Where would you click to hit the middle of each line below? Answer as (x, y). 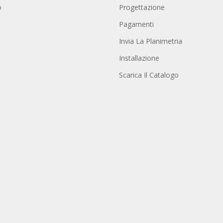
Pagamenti (136, 24)
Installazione (139, 58)
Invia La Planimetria (150, 41)
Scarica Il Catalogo (149, 75)
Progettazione (142, 7)
